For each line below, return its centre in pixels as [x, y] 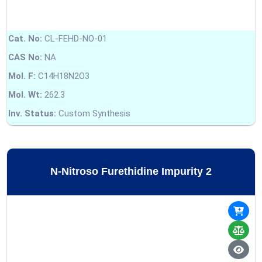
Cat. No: [25, 38]
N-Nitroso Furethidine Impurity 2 [131, 172]
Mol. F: [22, 76]
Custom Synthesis [93, 113]
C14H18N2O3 [63, 76]
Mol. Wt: [25, 94]
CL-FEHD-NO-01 [75, 38]
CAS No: [25, 57]
